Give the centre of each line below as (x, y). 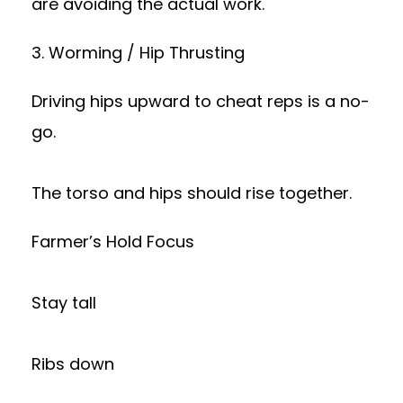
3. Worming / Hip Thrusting (138, 53)
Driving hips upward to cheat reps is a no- (201, 101)
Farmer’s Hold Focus (113, 242)
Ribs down (73, 364)
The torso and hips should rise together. (192, 193)
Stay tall (64, 303)
